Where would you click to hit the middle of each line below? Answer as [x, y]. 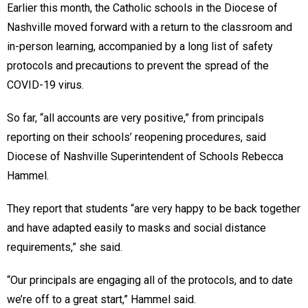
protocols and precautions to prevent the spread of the [138, 66]
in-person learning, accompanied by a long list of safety [140, 47]
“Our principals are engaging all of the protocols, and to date [150, 280]
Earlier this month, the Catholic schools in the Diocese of [142, 8]
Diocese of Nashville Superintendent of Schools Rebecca [145, 157]
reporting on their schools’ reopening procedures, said [136, 137]
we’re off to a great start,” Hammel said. [101, 300]
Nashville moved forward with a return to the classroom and [150, 27]
